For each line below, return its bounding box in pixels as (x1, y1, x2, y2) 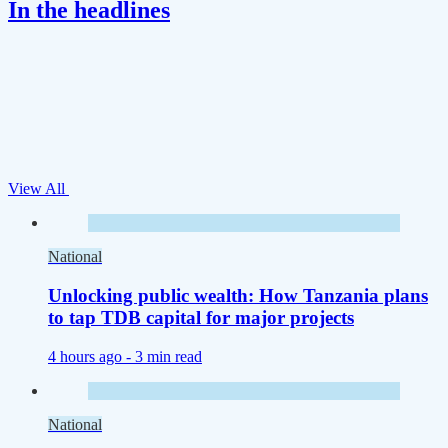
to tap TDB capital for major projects (48, 306, 354, 328)
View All (8, 180, 69, 198)
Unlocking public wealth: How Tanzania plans (48, 284, 428, 306)
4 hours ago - (48, 347, 135, 365)
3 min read (135, 347, 202, 365)
